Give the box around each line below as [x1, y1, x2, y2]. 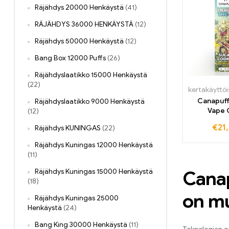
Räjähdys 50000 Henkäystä [35, 37, 124, 46]
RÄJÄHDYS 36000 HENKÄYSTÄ [35, 20, 133, 29]
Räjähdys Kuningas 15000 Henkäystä [35, 167, 153, 176]
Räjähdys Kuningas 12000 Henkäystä [35, 141, 153, 150]
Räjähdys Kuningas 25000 [35, 194, 119, 203]
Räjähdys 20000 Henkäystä [35, 3, 124, 12]
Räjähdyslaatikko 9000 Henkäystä [35, 97, 145, 106]
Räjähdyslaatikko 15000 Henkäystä [35, 71, 147, 80]
